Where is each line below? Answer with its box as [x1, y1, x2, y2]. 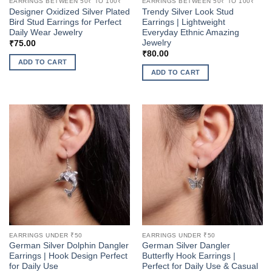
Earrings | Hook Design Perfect [8, 251, 127, 261]
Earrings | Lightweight [141, 17, 225, 27]
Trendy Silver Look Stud [141, 7, 234, 16]
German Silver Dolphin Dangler [8, 241, 129, 251]
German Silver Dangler [141, 241, 230, 251]
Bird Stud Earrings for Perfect [8, 17, 121, 27]
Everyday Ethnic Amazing [141, 27, 239, 37]
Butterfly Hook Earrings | [141, 251, 236, 261]
